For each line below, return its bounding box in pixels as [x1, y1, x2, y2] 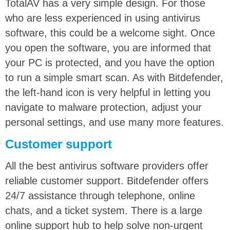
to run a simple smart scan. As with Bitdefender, [5, 71, 223, 83]
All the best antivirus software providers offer [5, 160, 208, 171]
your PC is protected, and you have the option [5, 56, 215, 68]
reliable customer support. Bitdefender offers [5, 175, 208, 186]
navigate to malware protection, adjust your [5, 101, 202, 113]
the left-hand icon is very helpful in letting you [5, 86, 210, 98]
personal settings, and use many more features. [5, 116, 224, 128]
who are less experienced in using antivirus [5, 12, 200, 24]
